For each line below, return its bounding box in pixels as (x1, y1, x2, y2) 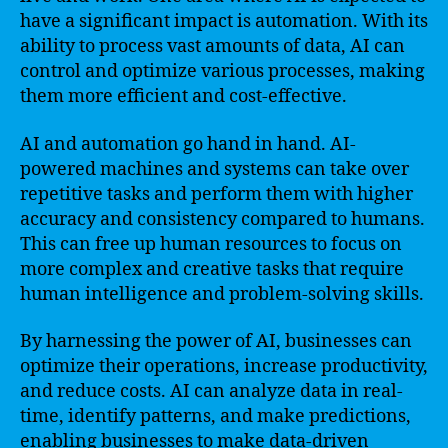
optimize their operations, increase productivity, (20, 355, 428, 378)
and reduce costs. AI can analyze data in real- (20, 380, 403, 403)
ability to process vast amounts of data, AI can (20, 35, 405, 58)
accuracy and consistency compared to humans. (20, 207, 425, 231)
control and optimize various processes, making (20, 60, 425, 83)
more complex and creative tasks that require (20, 257, 404, 281)
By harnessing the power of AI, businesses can (20, 330, 412, 353)
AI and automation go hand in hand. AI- (20, 132, 356, 156)
